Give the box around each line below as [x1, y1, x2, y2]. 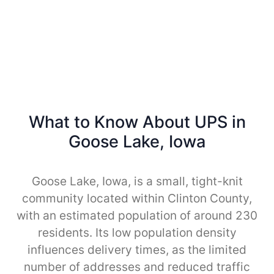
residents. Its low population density [37, 225, 237, 240]
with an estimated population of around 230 [17, 208, 257, 223]
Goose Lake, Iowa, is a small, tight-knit [31, 174, 243, 188]
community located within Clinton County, [22, 191, 252, 206]
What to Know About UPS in [28, 111, 246, 132]
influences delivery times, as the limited [28, 242, 246, 257]
